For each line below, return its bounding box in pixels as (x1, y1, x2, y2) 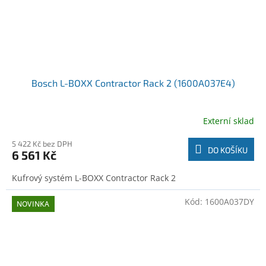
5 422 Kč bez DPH (12, 139, 72, 149)
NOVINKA (17, 199, 50, 210)
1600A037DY (205, 196, 254, 208)
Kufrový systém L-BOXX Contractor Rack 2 (12, 172, 176, 184)
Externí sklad (203, 115, 254, 126)
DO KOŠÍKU (208, 145, 248, 156)
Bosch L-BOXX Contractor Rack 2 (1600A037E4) (31, 77, 235, 89)
